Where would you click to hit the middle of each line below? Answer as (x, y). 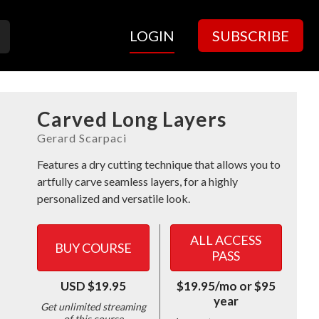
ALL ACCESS (226, 240)
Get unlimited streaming (94, 307)
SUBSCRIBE (251, 36)
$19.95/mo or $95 (226, 286)
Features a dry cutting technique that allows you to (159, 164)
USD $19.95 (94, 286)
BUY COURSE (94, 248)
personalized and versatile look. (114, 198)
